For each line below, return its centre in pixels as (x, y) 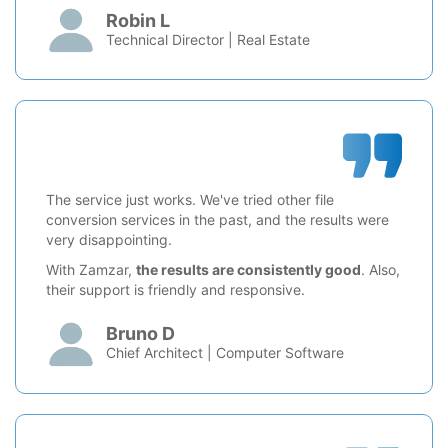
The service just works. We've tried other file (190, 199)
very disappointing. (109, 239)
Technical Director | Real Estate (208, 39)
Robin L (138, 20)
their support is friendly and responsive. (175, 289)
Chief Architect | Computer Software (225, 353)
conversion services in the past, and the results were (217, 219)
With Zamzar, (91, 269)
